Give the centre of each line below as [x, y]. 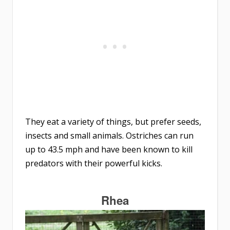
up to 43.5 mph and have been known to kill [109, 150]
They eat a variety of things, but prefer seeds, [113, 122]
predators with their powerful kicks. [94, 164]
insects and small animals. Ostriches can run [109, 136]
